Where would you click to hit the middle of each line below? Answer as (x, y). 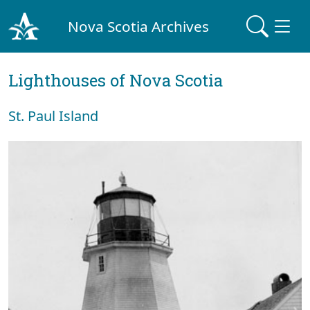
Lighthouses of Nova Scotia (116, 80)
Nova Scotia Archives (139, 26)
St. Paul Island (53, 116)
